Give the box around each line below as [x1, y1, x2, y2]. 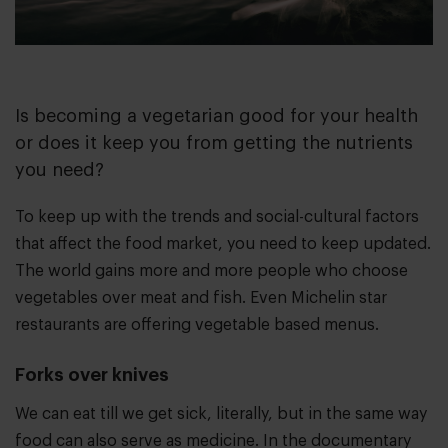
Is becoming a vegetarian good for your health [15, 107, 418, 126]
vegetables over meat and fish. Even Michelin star [15, 290, 387, 307]
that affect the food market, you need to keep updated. [15, 236, 431, 253]
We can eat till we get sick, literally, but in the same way [15, 406, 427, 423]
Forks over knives [15, 366, 169, 385]
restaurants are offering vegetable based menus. [15, 317, 379, 334]
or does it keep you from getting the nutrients [15, 134, 413, 153]
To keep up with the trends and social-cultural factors [15, 209, 419, 226]
